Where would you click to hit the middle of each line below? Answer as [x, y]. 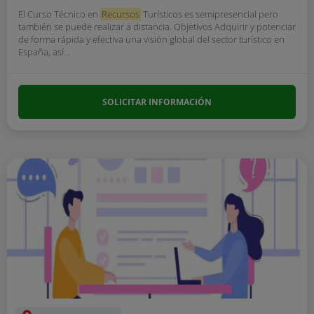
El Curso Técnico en [59, 14]
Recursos [121, 14]
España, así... [44, 52]
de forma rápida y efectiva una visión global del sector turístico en [151, 39]
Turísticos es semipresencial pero [210, 14]
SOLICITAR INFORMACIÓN [157, 102]
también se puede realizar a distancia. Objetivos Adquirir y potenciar [157, 27]
